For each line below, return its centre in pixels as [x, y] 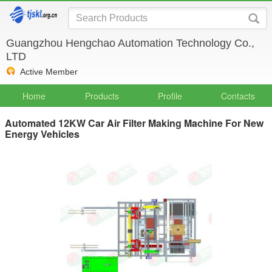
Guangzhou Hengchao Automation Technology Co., [130, 43]
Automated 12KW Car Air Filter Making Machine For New [134, 123]
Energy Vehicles [42, 134]
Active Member [49, 72]
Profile [170, 96]
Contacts [238, 96]
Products [102, 96]
